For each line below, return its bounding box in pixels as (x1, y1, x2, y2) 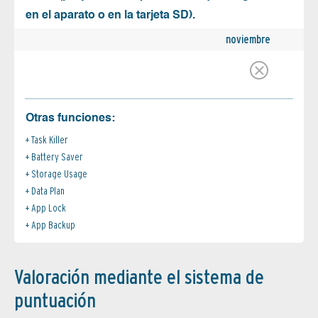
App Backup (31, 219, 75, 231)
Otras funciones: (26, 113, 115, 125)
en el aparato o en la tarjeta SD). (26, 10, 195, 22)
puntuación (14, 288, 96, 313)
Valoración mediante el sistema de (14, 265, 264, 290)
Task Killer (31, 134, 68, 146)
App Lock (31, 202, 66, 214)
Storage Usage (31, 168, 87, 180)
